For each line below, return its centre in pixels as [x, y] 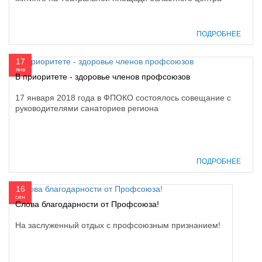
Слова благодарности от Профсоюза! [87, 204]
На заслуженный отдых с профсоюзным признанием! [118, 225]
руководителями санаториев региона [87, 108]
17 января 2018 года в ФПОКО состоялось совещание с [123, 97]
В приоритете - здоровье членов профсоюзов [103, 76]
